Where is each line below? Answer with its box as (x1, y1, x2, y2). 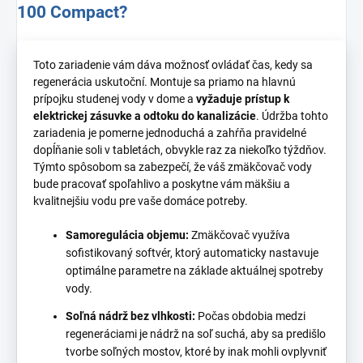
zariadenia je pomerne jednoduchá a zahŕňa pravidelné (33, 126, 306, 139)
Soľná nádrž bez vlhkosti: (66, 309, 195, 322)
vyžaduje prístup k (196, 92, 289, 105)
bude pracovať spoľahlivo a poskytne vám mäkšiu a (33, 177, 290, 190)
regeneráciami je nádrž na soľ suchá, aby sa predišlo (66, 327, 326, 340)
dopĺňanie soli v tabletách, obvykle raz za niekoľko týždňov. (33, 143, 327, 156)
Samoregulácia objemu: (66, 228, 189, 241)
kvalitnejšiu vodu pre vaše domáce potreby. (33, 194, 248, 207)
